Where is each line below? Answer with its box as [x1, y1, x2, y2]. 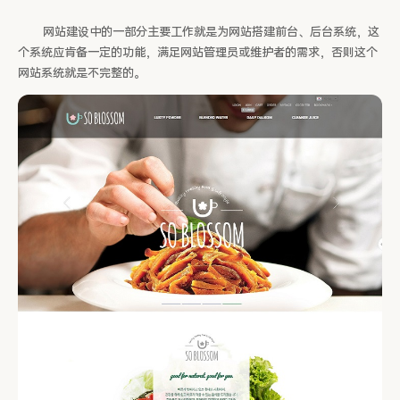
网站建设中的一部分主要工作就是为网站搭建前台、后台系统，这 [18, 25, 379, 40]
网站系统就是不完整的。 [18, 66, 146, 81]
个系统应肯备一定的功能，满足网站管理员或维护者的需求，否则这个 [18, 46, 378, 61]
